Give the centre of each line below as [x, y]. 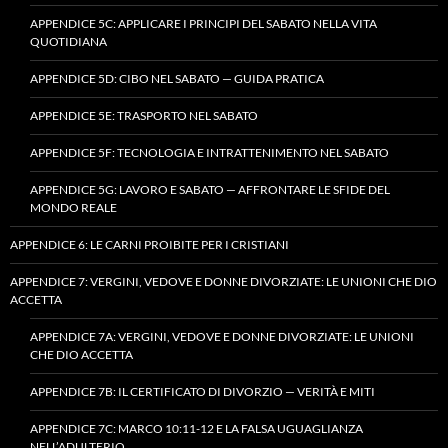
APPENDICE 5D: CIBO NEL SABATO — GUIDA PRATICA [177, 78]
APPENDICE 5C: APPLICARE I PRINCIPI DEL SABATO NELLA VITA [203, 23]
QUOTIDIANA [68, 41]
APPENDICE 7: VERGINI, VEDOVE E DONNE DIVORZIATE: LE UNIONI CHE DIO [223, 281]
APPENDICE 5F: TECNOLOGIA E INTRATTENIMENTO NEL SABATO [209, 152]
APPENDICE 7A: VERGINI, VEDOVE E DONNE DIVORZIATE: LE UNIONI [222, 336]
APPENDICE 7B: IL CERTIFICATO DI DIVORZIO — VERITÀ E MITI [202, 391]
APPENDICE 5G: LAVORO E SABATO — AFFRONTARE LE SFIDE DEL [210, 189]
